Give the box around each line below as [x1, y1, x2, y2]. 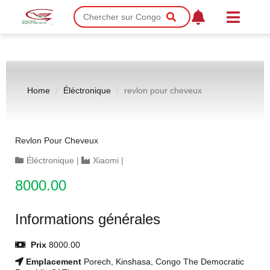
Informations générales [15, 211, 160, 227]
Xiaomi [93, 155, 119, 165]
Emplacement [24, 257, 84, 266]
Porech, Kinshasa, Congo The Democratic [84, 257, 244, 266]
